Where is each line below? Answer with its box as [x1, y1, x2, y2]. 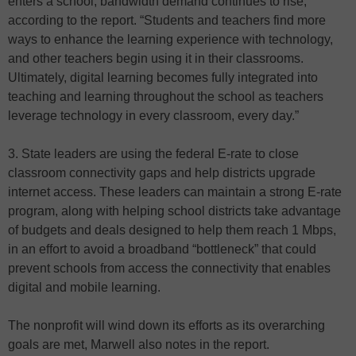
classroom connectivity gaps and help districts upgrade [8, 166, 315, 180]
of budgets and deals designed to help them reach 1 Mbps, [8, 223, 336, 238]
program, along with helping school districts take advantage [8, 204, 341, 219]
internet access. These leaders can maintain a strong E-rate [8, 185, 342, 199]
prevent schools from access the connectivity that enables [8, 261, 331, 276]
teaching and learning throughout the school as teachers [8, 90, 323, 104]
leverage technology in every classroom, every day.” [8, 109, 299, 123]
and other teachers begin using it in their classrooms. [8, 52, 304, 66]
